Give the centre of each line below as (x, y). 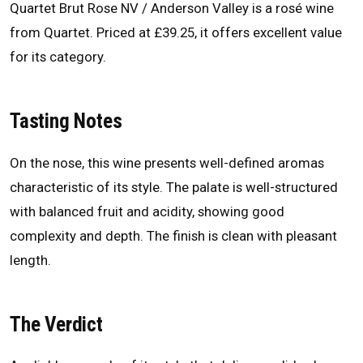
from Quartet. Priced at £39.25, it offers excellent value (176, 32)
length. (30, 260)
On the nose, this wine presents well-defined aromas (167, 162)
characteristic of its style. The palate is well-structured (174, 187)
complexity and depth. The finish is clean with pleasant (173, 235)
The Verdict (56, 325)
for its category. (58, 57)
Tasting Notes (66, 122)
